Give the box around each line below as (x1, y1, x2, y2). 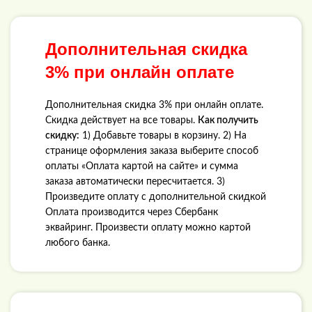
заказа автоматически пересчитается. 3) (45, 176, 225, 187)
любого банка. (45, 237, 110, 248)
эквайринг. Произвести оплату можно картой (45, 222, 251, 233)
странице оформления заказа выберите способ (45, 146, 258, 156)
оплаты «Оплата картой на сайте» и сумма (45, 161, 238, 171)
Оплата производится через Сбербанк (45, 207, 218, 217)
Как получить (198, 115, 258, 125)
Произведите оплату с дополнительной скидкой (45, 192, 266, 202)
